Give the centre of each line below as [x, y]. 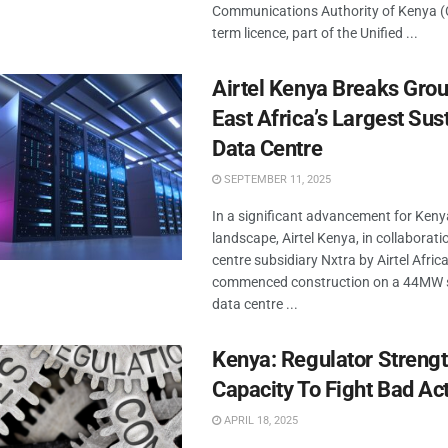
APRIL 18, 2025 [259, 420]
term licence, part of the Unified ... [315, 33]
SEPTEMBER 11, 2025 [276, 179]
